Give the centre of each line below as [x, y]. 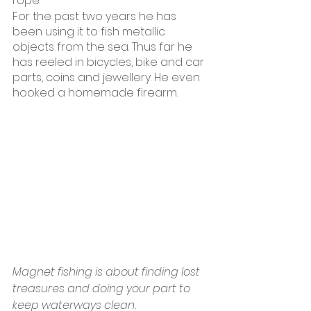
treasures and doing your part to [103, 288]
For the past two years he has [96, 16]
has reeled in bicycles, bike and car [110, 62]
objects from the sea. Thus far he [104, 47]
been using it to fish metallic [90, 32]
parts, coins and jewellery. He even [108, 77]
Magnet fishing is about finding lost [108, 272]
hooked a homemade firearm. [95, 93]
